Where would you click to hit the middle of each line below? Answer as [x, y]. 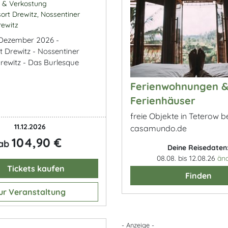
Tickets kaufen [35, 168]
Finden [198, 176]
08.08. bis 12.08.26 [187, 158]
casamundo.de [159, 128]
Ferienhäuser [163, 101]
